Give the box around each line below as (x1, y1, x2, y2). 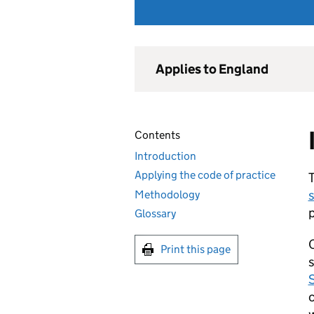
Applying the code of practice (135, 168, 275, 182)
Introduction (135, 149, 196, 163)
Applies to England (156, 61, 268, 77)
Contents (135, 128, 180, 142)
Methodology (135, 187, 200, 201)
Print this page (161, 243, 231, 256)
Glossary (135, 207, 176, 220)
